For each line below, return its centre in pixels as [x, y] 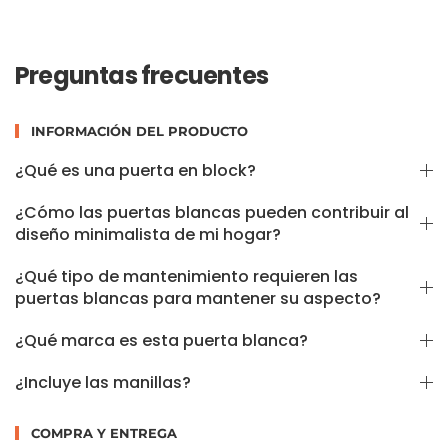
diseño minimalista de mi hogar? [148, 234]
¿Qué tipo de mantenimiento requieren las [186, 276]
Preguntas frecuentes [141, 75]
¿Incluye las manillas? [103, 382]
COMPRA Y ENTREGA [101, 432]
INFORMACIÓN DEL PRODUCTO [137, 130]
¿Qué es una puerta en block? [135, 170]
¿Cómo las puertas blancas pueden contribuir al [212, 212]
